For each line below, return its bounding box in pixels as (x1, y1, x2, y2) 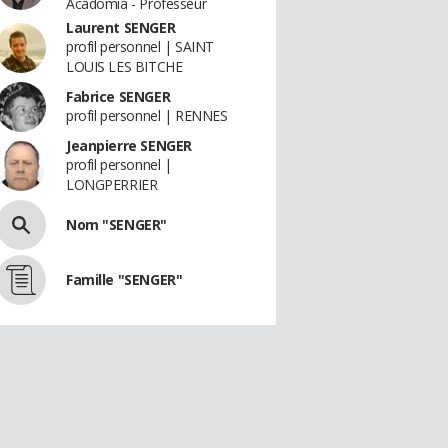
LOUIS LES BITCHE (66, 57, 183, 76)
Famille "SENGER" (66, 270, 183, 289)
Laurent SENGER (66, 18, 176, 37)
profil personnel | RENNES (66, 106, 228, 125)
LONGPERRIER (66, 175, 158, 194)
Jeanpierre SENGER (66, 136, 192, 155)
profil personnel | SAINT (66, 37, 214, 56)
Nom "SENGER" (66, 215, 167, 234)
